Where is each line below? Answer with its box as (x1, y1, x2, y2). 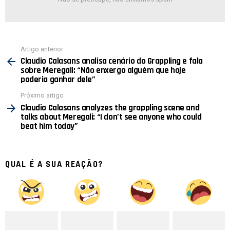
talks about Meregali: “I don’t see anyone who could (21, 111, 202, 123)
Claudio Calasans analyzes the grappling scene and (21, 102, 200, 113)
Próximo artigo (21, 91, 64, 100)
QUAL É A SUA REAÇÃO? (5, 158, 104, 170)
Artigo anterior (21, 45, 63, 53)
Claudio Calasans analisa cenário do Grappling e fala (21, 55, 203, 67)
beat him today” (21, 120, 78, 132)
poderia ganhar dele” (21, 74, 95, 86)
